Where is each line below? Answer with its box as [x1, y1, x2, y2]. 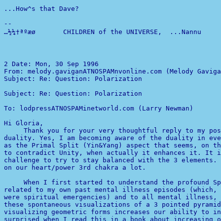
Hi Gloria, [4, 119, 43, 127]
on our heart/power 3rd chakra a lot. [4, 164, 146, 171]
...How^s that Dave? [4, 5, 79, 12]
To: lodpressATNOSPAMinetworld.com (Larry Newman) [4, 105, 193, 112]
